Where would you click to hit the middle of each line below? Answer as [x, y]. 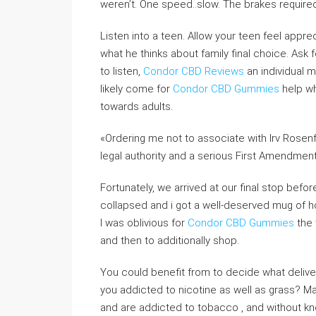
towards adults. [136, 107]
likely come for [136, 89]
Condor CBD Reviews [194, 71]
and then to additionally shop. [170, 241]
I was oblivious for [144, 223]
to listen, [122, 71]
